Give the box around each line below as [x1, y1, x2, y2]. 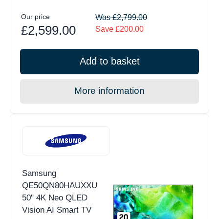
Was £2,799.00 [95, 13, 147, 22]
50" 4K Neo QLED [22, 193, 88, 203]
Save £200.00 [95, 25, 144, 34]
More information [74, 86, 145, 96]
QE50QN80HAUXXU [22, 181, 97, 191]
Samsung [22, 169, 56, 178]
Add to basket [79, 56, 140, 67]
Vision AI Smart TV [22, 205, 91, 215]
